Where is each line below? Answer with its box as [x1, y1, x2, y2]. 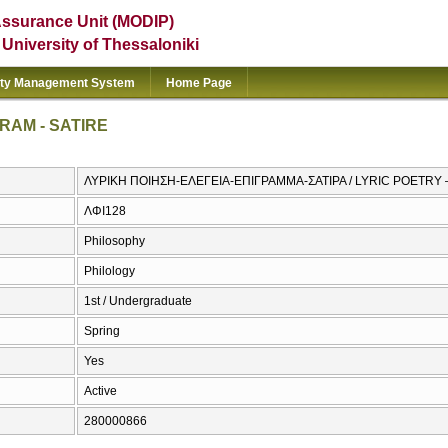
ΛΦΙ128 [84, 204, 126, 219]
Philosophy [84, 234, 145, 249]
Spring [84, 324, 120, 339]
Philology [84, 264, 135, 279]
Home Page [166, 76, 232, 90]
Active [84, 384, 117, 399]
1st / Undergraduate [84, 294, 192, 309]
